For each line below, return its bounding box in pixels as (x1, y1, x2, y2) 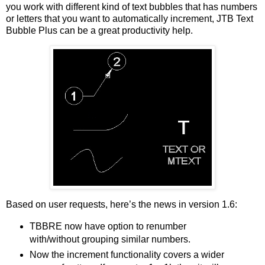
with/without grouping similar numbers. (29, 234, 190, 245)
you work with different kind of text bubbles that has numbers (6, 1, 257, 12)
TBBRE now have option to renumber (29, 221, 186, 232)
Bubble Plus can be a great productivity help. (6, 25, 193, 35)
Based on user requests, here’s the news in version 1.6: (6, 199, 237, 210)
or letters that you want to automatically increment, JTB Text (6, 13, 253, 24)
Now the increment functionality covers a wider (29, 250, 224, 260)
